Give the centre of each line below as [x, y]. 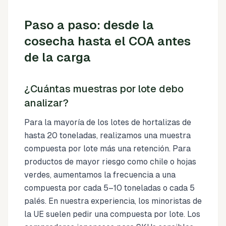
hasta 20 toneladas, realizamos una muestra [107, 135]
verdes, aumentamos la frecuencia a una [100, 175]
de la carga [58, 57]
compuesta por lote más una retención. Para [107, 149]
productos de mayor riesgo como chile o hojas [110, 162]
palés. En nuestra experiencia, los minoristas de [113, 201]
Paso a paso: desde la [89, 25]
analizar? [46, 103]
